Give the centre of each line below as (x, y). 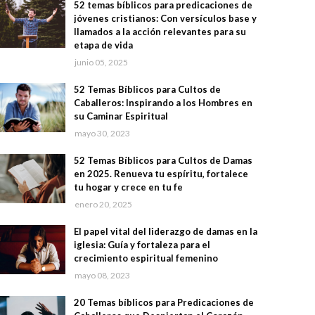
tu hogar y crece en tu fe (128, 187)
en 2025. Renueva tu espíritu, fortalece (161, 174)
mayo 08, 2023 (102, 276)
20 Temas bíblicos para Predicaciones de (163, 303)
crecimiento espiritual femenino (146, 258)
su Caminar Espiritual (121, 116)
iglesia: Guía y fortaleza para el (142, 245)
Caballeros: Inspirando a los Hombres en (163, 103)
